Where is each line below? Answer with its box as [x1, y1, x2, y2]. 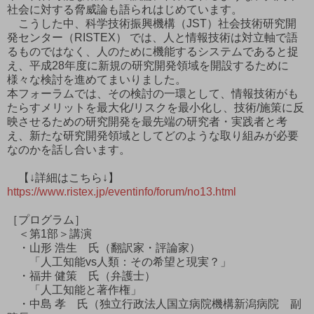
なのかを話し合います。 [7, 143, 130, 156]
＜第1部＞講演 [7, 227, 92, 240]
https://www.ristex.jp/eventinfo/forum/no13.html [7, 185, 236, 198]
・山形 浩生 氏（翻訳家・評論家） [7, 241, 200, 254]
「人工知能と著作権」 [7, 283, 142, 296]
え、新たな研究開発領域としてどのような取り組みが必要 [7, 129, 299, 142]
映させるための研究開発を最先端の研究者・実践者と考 [7, 115, 287, 128]
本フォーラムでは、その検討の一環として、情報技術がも [7, 87, 299, 100]
